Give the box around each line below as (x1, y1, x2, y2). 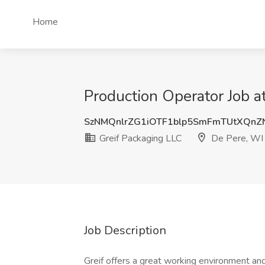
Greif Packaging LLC (97, 132, 182, 145)
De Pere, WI (209, 132, 263, 145)
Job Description (84, 222, 166, 238)
